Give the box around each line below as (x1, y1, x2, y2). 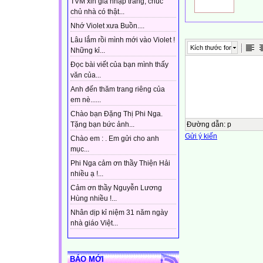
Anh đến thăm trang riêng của (70, 85, 165, 94)
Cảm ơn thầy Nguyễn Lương (70, 184, 162, 193)
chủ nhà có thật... (70, 8, 124, 16)
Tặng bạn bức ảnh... (70, 120, 134, 129)
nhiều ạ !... (70, 170, 103, 178)
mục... (70, 145, 89, 154)
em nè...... (70, 96, 101, 104)
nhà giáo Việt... (70, 219, 118, 228)
